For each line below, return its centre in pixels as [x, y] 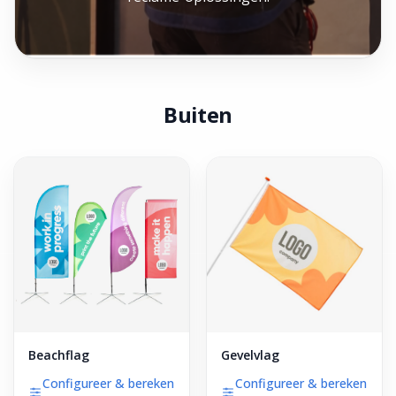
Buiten [198, 114]
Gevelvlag [250, 355]
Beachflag [59, 355]
